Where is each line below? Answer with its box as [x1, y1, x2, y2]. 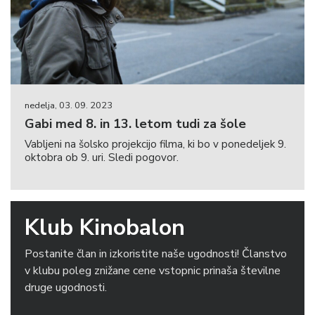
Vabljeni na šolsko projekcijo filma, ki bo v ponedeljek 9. [25, 137, 286, 152]
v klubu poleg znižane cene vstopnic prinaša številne [25, 263, 281, 279]
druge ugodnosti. [25, 280, 107, 296]
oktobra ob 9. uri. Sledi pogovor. [25, 150, 179, 165]
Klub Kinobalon [25, 212, 185, 243]
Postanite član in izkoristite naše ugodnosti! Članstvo [25, 246, 287, 262]
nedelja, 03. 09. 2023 [25, 99, 112, 112]
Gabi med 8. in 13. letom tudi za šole [25, 115, 246, 133]
